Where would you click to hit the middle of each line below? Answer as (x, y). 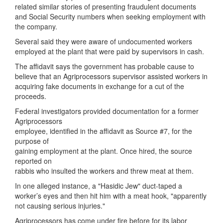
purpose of (32, 141)
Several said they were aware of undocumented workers (104, 41)
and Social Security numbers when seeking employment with (110, 16)
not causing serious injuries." (60, 206)
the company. (36, 26)
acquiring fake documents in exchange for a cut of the (100, 86)
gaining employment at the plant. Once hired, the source (104, 151)
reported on (33, 161)
